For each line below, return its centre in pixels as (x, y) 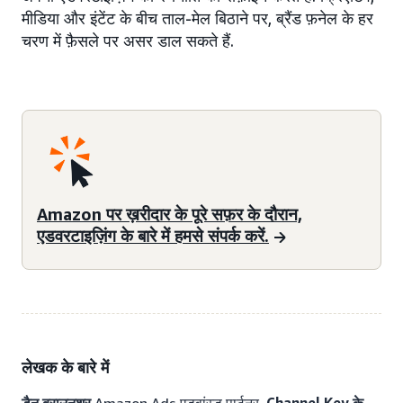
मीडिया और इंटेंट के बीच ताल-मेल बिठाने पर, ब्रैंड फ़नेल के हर (197, 18)
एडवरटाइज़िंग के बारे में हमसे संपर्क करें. (153, 235)
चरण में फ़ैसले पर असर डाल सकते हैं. (128, 41)
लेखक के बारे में (65, 367)
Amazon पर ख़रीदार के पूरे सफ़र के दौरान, (170, 214)
